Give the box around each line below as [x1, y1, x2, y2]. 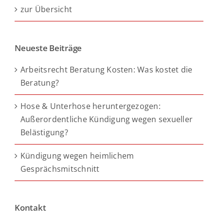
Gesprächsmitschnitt [20, 163, 100, 174]
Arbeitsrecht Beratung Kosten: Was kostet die [20, 64, 193, 75]
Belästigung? [20, 127, 68, 138]
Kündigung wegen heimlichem [20, 150, 134, 161]
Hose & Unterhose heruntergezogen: [20, 100, 161, 111]
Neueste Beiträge [15, 42, 82, 54]
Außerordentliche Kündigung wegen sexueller [20, 113, 193, 125]
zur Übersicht [20, 3, 73, 15]
